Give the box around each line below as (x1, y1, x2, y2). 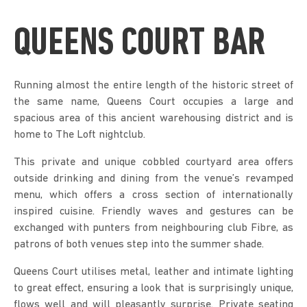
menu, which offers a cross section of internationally (14, 189, 293, 201)
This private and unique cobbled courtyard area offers (14, 156, 293, 168)
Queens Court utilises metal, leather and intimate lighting (14, 266, 293, 278)
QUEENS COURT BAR (14, 25, 265, 64)
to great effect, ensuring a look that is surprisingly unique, (14, 282, 293, 294)
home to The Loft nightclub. (14, 129, 145, 140)
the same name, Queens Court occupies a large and (14, 96, 293, 108)
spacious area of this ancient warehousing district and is (14, 112, 293, 124)
